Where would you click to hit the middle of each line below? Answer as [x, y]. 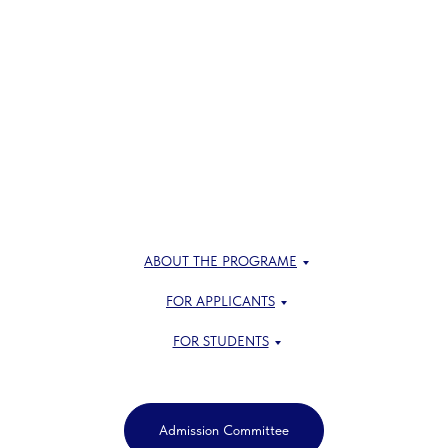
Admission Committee [224, 430]
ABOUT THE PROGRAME [220, 261]
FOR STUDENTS [220, 341]
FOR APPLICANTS [220, 301]
